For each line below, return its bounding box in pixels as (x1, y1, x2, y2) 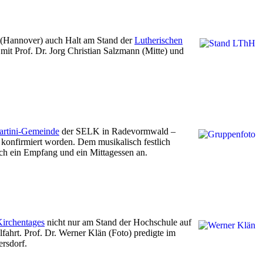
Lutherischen (134, 35, 183, 46)
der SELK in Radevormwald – (59, 126, 176, 136)
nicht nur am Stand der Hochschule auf (45, 217, 191, 227)
